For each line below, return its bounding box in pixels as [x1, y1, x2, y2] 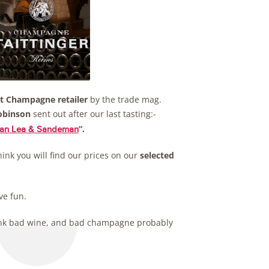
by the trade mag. [87, 93, 162, 105]
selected [139, 149, 174, 161]
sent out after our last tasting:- [30, 107, 156, 119]
